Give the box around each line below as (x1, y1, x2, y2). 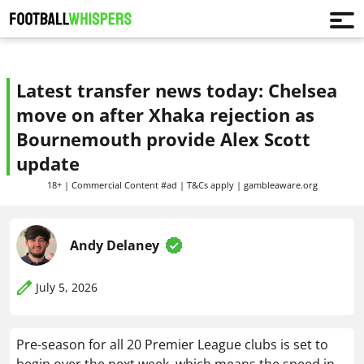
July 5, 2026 (36, 279, 97, 295)
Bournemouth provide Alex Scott (16, 127, 310, 151)
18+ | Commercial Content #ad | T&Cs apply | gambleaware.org (46, 179, 318, 191)
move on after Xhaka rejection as (16, 102, 314, 127)
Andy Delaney (70, 236, 159, 254)
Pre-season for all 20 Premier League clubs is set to (16, 336, 328, 353)
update (16, 151, 80, 175)
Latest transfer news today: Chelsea (16, 78, 337, 102)
